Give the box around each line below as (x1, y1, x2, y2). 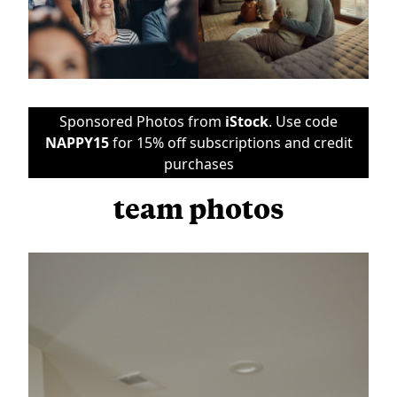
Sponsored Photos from (59, 111, 225, 131)
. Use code (269, 111, 338, 131)
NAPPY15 (44, 132, 109, 152)
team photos (113, 190, 284, 225)
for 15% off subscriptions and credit (108, 132, 353, 152)
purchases (163, 153, 234, 174)
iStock (225, 111, 269, 131)
